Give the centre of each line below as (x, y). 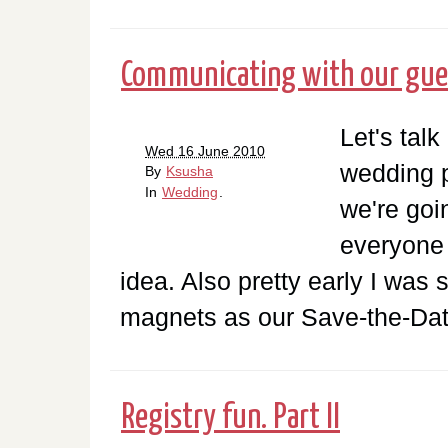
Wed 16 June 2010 (205, 150)
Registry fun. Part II (230, 417)
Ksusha (189, 170)
